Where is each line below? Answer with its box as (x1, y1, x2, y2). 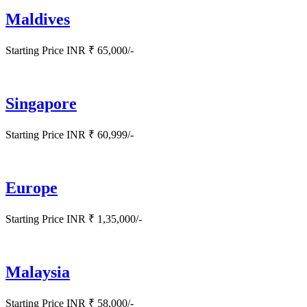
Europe (5, 179, 58, 197)
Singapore (5, 95, 77, 113)
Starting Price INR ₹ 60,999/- (5, 129, 134, 141)
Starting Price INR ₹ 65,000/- (5, 45, 134, 57)
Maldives (5, 10, 70, 29)
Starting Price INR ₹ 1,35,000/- (5, 213, 142, 225)
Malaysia (5, 262, 70, 281)
